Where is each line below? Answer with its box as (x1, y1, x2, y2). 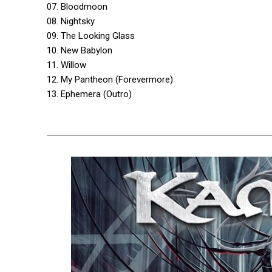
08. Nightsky (47, 16, 95, 27)
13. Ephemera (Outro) (47, 89, 132, 100)
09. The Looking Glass (47, 30, 135, 42)
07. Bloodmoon (47, 1, 107, 13)
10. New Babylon (47, 45, 112, 56)
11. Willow (47, 59, 86, 71)
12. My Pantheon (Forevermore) (47, 74, 173, 86)
